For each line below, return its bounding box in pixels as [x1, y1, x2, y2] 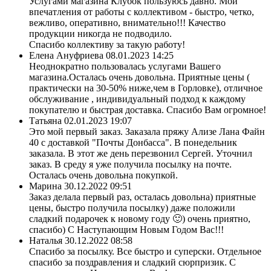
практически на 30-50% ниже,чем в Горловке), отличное [29, 82, 263, 93]
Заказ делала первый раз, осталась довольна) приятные [29, 191, 256, 202]
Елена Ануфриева [29, 50, 103, 60]
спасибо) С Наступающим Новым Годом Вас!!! [29, 224, 224, 235]
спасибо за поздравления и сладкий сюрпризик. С [29, 256, 236, 267]
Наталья [29, 235, 62, 246]
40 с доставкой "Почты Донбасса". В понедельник [29, 137, 237, 148]
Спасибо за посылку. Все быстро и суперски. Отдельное [29, 246, 261, 256]
